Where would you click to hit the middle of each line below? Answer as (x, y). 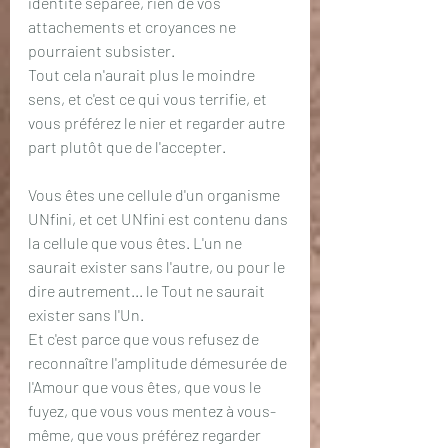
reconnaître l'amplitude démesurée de (159, 362)
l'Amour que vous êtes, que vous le (146, 386)
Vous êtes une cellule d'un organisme (155, 194)
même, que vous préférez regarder (146, 434)
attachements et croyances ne (133, 26)
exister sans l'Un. (87, 314)
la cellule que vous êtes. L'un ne (136, 242)
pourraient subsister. (103, 50)
